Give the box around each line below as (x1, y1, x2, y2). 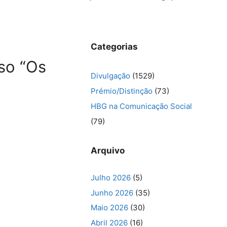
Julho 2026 (91, 173, 131, 182)
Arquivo (91, 145, 125, 156)
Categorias (91, 42, 138, 52)
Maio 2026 (91, 203, 129, 212)
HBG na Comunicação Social (91, 101, 193, 111)
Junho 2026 (91, 187, 134, 198)
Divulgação (91, 71, 131, 81)
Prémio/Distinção (91, 86, 153, 96)
